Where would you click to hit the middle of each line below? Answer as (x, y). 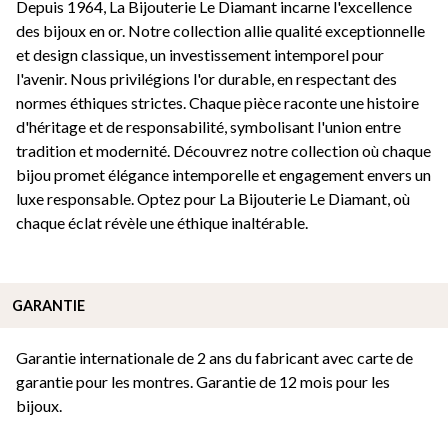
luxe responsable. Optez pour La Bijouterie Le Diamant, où (213, 199)
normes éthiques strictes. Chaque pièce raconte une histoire (217, 103)
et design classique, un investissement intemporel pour (200, 55)
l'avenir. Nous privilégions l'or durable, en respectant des (206, 79)
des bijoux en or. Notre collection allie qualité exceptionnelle (220, 31)
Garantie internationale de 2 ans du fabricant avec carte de (214, 358)
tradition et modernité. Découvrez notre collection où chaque (223, 151)
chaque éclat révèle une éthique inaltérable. (162, 223)
